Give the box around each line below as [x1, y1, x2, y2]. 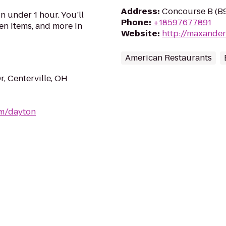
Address [121, 6, 157, 17]
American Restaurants [125, 52, 212, 64]
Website [121, 28, 157, 39]
